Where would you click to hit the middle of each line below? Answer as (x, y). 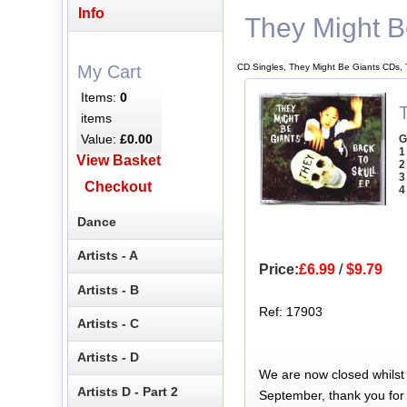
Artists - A (108, 256)
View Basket (118, 161)
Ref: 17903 (290, 312)
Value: (101, 139)
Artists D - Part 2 (128, 391)
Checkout (119, 187)
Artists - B (109, 289)
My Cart (109, 71)
